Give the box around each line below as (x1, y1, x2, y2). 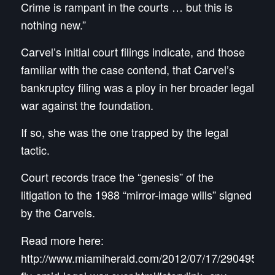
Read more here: (20, 231, 104, 248)
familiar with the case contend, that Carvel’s (20, 61, 234, 77)
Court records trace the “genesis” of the (20, 169, 214, 185)
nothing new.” (20, 16, 86, 33)
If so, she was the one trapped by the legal (20, 124, 228, 141)
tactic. (20, 142, 50, 158)
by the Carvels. (20, 204, 95, 221)
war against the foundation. (20, 96, 153, 113)
